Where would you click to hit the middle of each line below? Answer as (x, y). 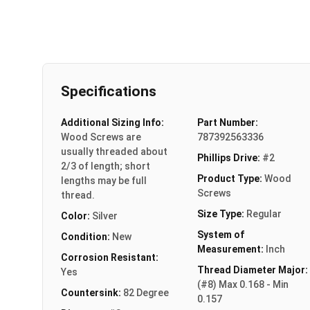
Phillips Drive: (229, 157)
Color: (76, 216)
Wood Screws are (101, 137)
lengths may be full (104, 180)
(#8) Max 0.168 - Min (243, 284)
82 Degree (146, 292)
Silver (105, 216)
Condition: (86, 236)
